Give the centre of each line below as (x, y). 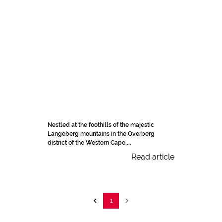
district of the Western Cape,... (89, 143)
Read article (153, 157)
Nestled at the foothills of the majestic (101, 125)
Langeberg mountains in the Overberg (101, 134)
